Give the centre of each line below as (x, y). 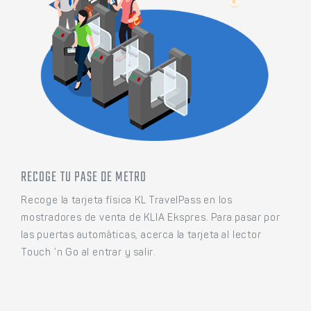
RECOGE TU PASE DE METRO (84, 177)
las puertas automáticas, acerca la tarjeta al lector (141, 236)
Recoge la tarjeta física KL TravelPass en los (127, 201)
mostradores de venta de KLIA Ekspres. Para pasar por (151, 218)
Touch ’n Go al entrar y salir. (89, 253)
